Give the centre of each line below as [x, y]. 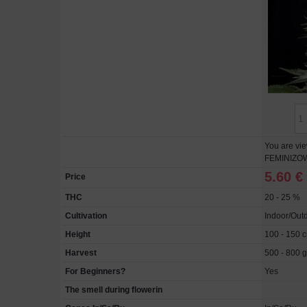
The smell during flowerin [114, 290]
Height [78, 235]
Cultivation [86, 216]
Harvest [81, 253]
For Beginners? [95, 272]
